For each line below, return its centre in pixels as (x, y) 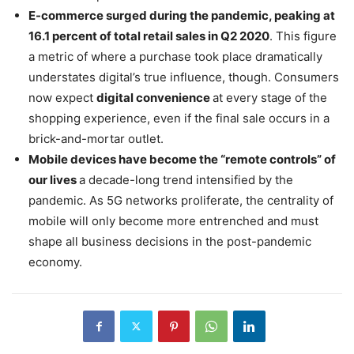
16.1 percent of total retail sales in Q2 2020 (149, 36)
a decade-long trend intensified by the (186, 179)
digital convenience (154, 97)
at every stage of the (270, 97)
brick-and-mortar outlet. (96, 138)
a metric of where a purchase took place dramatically (175, 56)
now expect (62, 97)
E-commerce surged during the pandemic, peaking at (182, 15)
